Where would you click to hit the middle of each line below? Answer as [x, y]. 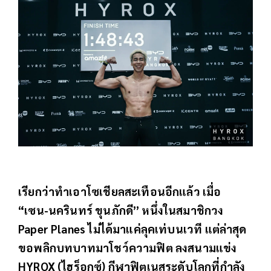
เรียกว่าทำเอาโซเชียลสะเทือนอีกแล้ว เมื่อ [120, 191]
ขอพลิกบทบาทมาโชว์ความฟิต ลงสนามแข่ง [128, 247]
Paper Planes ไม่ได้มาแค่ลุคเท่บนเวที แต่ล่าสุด [132, 228]
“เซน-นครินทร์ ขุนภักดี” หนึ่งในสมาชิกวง [121, 210]
